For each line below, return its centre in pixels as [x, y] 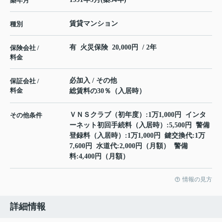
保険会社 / [25, 48]
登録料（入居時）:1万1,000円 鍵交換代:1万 [137, 135]
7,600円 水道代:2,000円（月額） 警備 [129, 146]
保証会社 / [25, 81]
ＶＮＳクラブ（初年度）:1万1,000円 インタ [138, 114]
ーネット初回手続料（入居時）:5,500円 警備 [139, 125]
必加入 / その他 [93, 80]
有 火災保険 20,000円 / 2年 [113, 47]
